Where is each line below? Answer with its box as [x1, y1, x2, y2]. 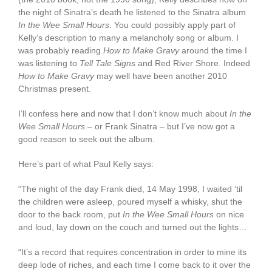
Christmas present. [18, 84, 91, 94]
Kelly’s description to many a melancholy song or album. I [18, 33, 239, 43]
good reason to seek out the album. [18, 134, 155, 144]
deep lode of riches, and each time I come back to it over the [18, 260, 251, 270]
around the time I [182, 46, 247, 56]
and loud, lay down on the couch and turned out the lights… [18, 222, 247, 233]
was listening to [18, 58, 80, 69]
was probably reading [18, 46, 103, 56]
